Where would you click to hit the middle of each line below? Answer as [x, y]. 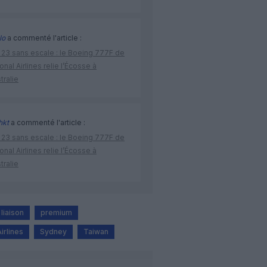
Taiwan [96, 232]
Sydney [53, 232]
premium [56, 213]
